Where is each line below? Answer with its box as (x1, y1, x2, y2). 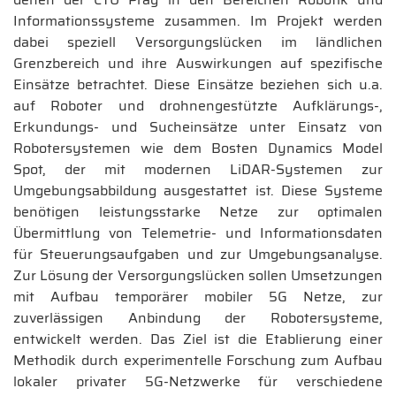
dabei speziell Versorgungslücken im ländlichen (13, 30, 383, 53)
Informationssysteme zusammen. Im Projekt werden (13, 9, 383, 32)
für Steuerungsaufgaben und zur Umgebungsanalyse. (13, 242, 383, 265)
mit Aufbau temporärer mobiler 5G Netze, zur (13, 285, 383, 308)
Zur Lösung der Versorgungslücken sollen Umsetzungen (13, 263, 383, 286)
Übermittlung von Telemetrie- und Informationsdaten (13, 221, 383, 244)
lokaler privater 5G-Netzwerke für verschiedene (13, 369, 383, 392)
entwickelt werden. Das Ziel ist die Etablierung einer (13, 327, 383, 350)
